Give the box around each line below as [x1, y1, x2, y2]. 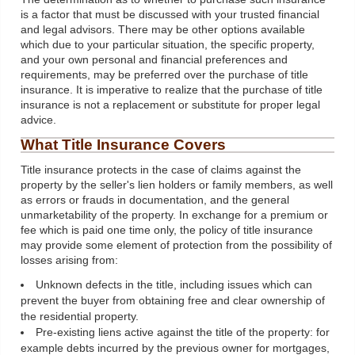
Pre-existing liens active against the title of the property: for [35, 326, 330, 339]
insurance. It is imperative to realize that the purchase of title [21, 84, 323, 97]
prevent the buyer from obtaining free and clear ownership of [21, 295, 325, 307]
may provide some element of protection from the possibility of [21, 239, 332, 252]
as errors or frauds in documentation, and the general [21, 194, 289, 207]
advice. [21, 114, 56, 127]
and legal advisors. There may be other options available [21, 24, 305, 36]
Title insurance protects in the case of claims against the [21, 164, 301, 177]
